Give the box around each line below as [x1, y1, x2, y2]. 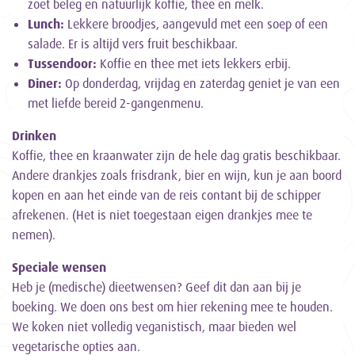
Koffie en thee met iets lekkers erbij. [97, 55, 291, 72]
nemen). [12, 227, 62, 243]
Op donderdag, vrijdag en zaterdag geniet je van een [62, 75, 340, 92]
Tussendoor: [28, 55, 97, 72]
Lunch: [28, 16, 64, 32]
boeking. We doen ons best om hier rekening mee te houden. [12, 299, 333, 315]
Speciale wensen [12, 259, 106, 276]
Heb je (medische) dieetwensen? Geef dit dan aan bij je [12, 279, 301, 296]
